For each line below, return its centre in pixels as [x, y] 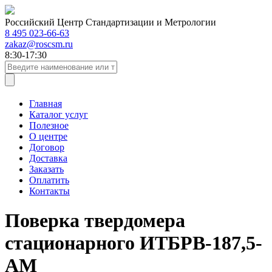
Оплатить [49, 180]
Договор [47, 147]
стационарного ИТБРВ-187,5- [134, 243]
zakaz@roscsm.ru [39, 44]
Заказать [46, 169]
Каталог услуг [59, 114]
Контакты [49, 191]
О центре [48, 136]
